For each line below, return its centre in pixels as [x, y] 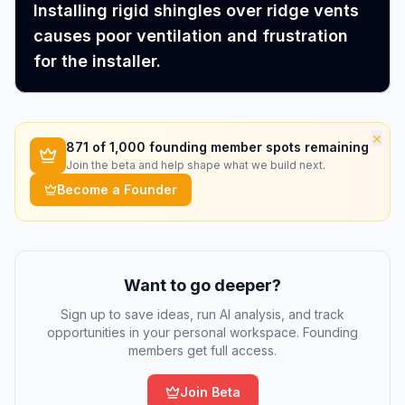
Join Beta [210, 392]
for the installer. [97, 61]
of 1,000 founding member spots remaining [229, 147]
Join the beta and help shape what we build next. [196, 165]
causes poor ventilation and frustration [191, 36]
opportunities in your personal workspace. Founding [202, 332]
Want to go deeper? [202, 285]
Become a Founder [117, 189]
